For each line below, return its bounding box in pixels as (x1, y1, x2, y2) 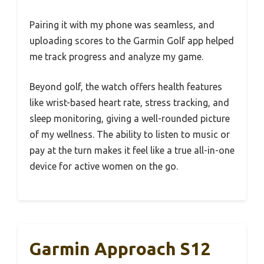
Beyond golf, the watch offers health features (29, 81, 222, 92)
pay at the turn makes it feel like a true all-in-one (29, 144, 235, 156)
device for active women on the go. (29, 160, 178, 171)
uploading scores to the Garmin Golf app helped (29, 35, 234, 46)
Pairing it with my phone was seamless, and (29, 19, 214, 30)
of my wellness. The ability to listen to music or (29, 128, 230, 140)
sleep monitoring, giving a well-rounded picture (29, 113, 230, 124)
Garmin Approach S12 (29, 238, 210, 259)
